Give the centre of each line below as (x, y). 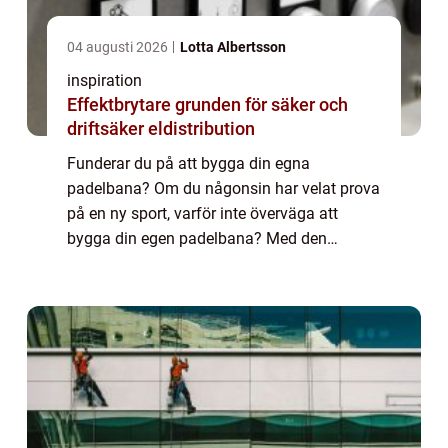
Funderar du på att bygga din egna (188, 164)
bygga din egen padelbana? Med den (197, 239)
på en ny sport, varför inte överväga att (202, 214)
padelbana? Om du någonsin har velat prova (223, 189)
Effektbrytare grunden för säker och (121, 105)
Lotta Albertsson (233, 47)
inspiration (104, 81)
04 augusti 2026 (119, 47)
